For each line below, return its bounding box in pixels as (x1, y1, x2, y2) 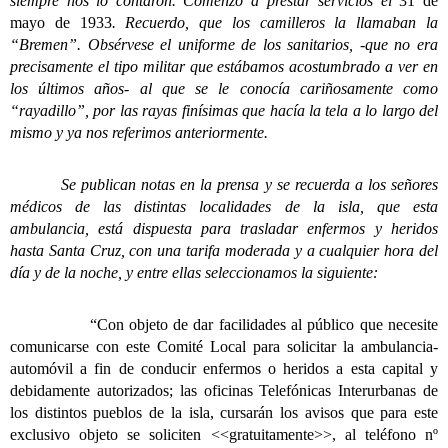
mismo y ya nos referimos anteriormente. (10, 123, 268, 141)
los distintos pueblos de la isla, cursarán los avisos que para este (10, 403, 438, 421)
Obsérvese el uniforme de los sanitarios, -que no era (87, 35, 439, 53)
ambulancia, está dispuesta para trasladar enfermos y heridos (10, 219, 438, 237)
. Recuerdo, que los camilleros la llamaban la (111, 13, 439, 31)
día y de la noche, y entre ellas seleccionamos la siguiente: (10, 263, 378, 281)
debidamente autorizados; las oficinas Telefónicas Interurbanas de (10, 381, 438, 399)
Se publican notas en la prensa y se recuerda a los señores (10, 175, 438, 193)
